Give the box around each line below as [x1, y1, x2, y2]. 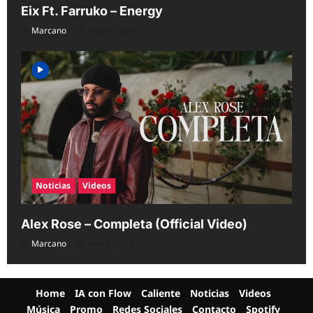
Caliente [140, 286, 180, 300]
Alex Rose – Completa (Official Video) [21, 216, 247, 231]
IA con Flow [74, 286, 131, 300]
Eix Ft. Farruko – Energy [21, 3, 163, 19]
